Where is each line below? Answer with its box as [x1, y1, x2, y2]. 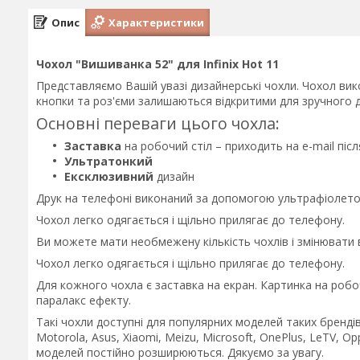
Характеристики [108, 14, 204, 30]
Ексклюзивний [64, 169, 153, 184]
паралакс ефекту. [36, 292, 131, 308]
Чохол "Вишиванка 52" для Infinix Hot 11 [36, 56, 279, 72]
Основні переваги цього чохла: [36, 112, 280, 134]
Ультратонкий [64, 153, 153, 169]
